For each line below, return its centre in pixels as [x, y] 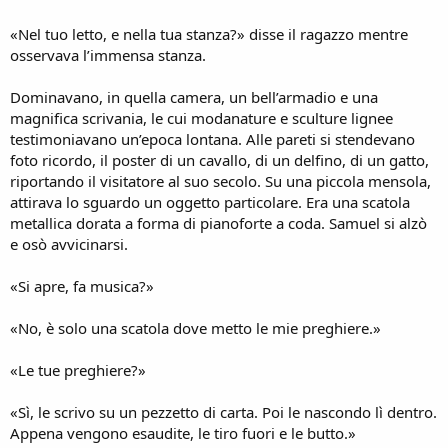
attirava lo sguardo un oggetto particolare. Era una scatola [210, 201]
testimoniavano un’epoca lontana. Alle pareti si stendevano [212, 138]
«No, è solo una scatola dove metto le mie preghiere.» [195, 327]
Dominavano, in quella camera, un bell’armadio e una [194, 96]
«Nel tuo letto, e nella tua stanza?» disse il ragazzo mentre [209, 33]
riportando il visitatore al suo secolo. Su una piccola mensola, [220, 180]
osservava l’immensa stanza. [108, 54]
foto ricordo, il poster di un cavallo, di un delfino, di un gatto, [219, 159]
